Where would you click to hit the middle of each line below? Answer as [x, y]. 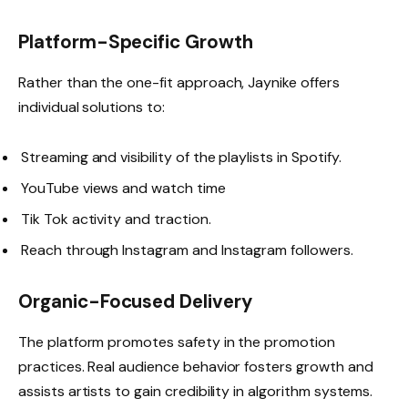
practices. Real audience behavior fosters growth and [196, 366]
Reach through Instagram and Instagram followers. [187, 250]
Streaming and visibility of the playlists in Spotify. [181, 157]
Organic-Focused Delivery [135, 302]
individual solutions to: [92, 107]
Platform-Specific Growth [136, 42]
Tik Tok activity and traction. [116, 219]
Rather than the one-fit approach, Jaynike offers [179, 82]
